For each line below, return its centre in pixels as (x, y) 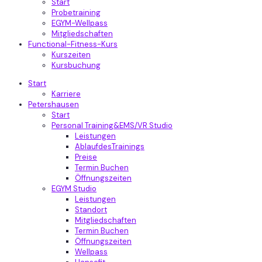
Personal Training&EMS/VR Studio (112, 125)
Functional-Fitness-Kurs (73, 44)
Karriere (66, 94)
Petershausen (54, 104)
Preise (86, 157)
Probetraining (76, 13)
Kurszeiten (71, 55)
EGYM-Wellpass (80, 23)
